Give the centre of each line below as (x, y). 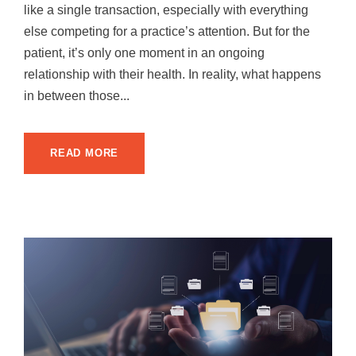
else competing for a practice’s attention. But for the (167, 31)
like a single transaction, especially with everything (166, 10)
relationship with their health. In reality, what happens (172, 74)
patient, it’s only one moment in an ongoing (144, 52)
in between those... (77, 95)
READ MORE (85, 153)
